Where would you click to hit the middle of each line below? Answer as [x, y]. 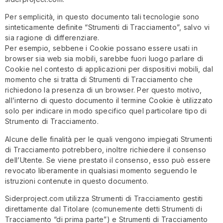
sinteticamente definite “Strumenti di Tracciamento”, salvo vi [108, 27]
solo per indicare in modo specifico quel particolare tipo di [106, 111]
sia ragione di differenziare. [52, 38]
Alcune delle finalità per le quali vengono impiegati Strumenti [109, 139]
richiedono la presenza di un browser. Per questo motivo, [104, 90]
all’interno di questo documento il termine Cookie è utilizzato [109, 101]
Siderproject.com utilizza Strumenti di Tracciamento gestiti [104, 199]
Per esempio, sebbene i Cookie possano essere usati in [101, 48]
